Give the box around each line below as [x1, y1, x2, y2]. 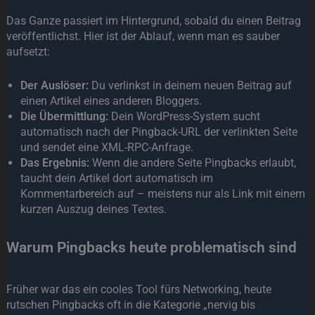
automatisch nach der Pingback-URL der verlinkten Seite [20, 125, 297, 139]
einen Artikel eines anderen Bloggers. [20, 94, 202, 108]
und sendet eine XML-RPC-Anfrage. [20, 141, 193, 155]
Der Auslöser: [20, 79, 89, 93]
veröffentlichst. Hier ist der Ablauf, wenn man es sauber [6, 29, 280, 43]
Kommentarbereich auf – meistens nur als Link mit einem [20, 187, 305, 201]
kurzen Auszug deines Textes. [20, 202, 167, 217]
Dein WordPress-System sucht [108, 110, 260, 124]
